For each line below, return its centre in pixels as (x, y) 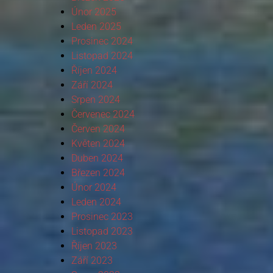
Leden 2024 (96, 202)
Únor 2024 (94, 187)
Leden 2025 (96, 26)
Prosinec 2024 (102, 41)
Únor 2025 (94, 12)
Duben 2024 (97, 158)
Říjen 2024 (94, 70)
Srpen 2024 (95, 99)
